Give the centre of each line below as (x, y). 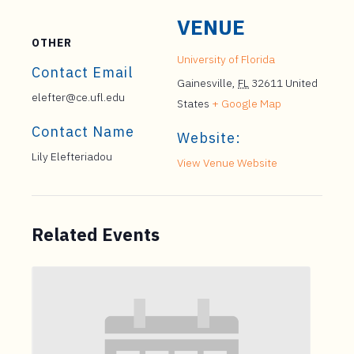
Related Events (96, 234)
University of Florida (226, 59)
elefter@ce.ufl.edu (78, 97)
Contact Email (82, 72)
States (193, 104)
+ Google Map (247, 104)
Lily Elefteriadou (72, 156)
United (301, 83)
